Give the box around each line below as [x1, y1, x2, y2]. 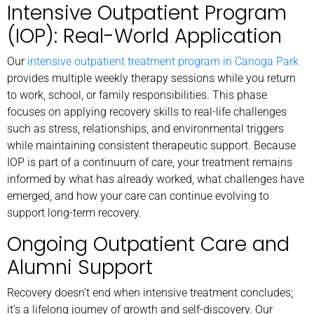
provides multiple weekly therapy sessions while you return [7, 71, 296, 85]
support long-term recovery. [7, 205, 142, 219]
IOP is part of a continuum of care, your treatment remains [7, 155, 292, 169]
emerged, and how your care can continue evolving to [7, 189, 269, 203]
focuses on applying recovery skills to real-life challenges [7, 104, 287, 118]
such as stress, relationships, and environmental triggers [7, 121, 284, 135]
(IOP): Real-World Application [7, 22, 282, 50]
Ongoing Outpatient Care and [7, 230, 289, 258]
